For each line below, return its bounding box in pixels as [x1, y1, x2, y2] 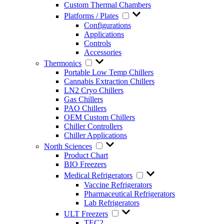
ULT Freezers [64, 209, 108, 218]
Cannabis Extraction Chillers [64, 76, 154, 85]
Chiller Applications [64, 130, 127, 139]
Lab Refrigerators [84, 198, 139, 207]
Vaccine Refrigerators [84, 180, 152, 189]
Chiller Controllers [64, 121, 122, 130]
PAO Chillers [64, 103, 106, 112]
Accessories [84, 47, 121, 56]
